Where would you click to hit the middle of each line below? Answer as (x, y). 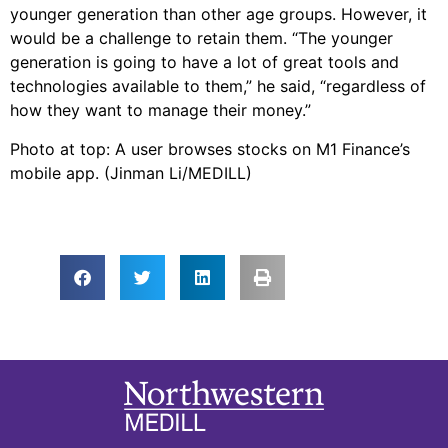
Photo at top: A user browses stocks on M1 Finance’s (210, 148)
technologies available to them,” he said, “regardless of (218, 86)
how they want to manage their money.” (160, 110)
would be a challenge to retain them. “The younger (201, 38)
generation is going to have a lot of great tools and (204, 62)
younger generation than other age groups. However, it (218, 14)
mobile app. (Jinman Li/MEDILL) (131, 172)
